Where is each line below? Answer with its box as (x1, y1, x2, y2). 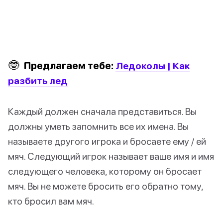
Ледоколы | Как (115, 60, 190, 72)
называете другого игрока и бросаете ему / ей (8, 135, 206, 147)
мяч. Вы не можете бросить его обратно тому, (8, 180, 203, 192)
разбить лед (8, 75, 68, 87)
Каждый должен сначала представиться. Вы (8, 106, 197, 117)
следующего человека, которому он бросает (8, 165, 202, 177)
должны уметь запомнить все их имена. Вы (8, 120, 189, 132)
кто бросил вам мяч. (8, 195, 94, 207)
